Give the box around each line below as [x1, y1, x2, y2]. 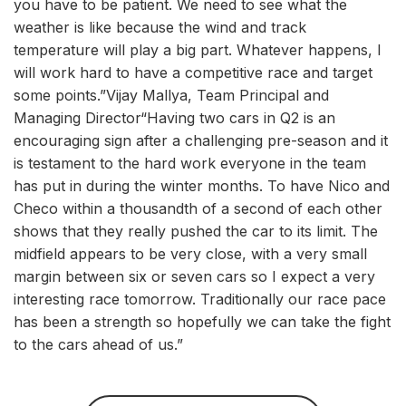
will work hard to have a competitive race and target [14, 63, 372, 82]
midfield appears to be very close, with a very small [14, 245, 367, 263]
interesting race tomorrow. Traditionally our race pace [14, 290, 386, 308]
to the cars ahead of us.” [14, 335, 183, 353]
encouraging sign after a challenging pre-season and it [14, 131, 388, 150]
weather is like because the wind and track [14, 18, 306, 36]
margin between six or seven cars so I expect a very [14, 267, 375, 285]
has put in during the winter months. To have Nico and [14, 177, 390, 195]
